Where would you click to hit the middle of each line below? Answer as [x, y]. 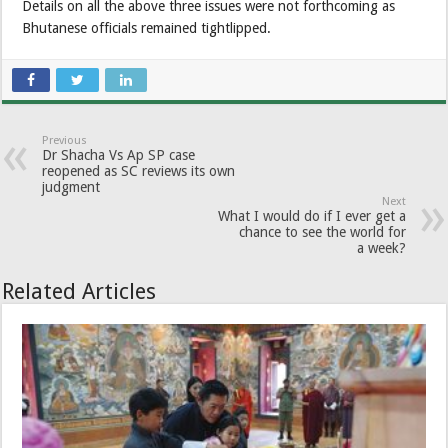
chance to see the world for [322, 231]
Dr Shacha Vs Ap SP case [119, 154]
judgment [71, 186]
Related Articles [79, 291]
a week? [381, 247]
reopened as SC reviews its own [139, 170]
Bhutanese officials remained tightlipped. [147, 27]
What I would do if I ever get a [311, 215]
